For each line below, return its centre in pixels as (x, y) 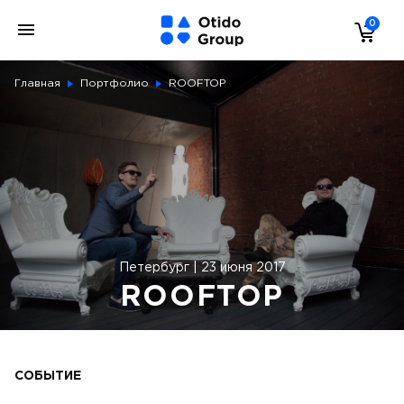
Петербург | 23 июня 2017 (202, 267)
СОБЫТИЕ (48, 376)
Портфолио (115, 83)
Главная (37, 83)
